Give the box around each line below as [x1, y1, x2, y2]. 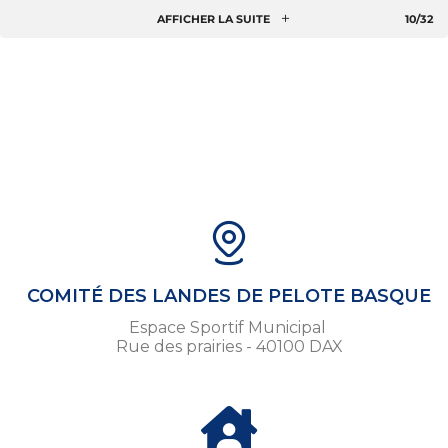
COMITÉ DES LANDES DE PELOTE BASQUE [27, 285, 431, 308]
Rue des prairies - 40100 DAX [115, 337, 343, 357]
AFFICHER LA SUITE [157, 12, 270, 27]
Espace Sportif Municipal [128, 318, 330, 338]
